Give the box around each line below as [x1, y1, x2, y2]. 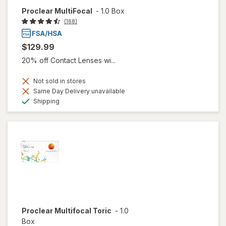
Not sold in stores [32, 77, 86, 85]
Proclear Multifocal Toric [22, 206, 111, 215]
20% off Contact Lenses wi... [22, 56, 116, 65]
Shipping [32, 97, 60, 105]
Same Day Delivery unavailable [32, 87, 125, 95]
